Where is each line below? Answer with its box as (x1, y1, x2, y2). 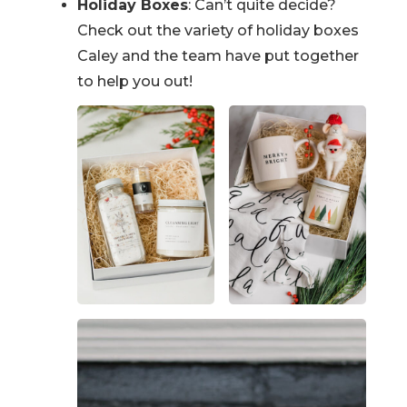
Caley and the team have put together (76, 47, 359, 65)
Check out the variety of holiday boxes (76, 22, 359, 39)
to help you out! (76, 73, 196, 90)
